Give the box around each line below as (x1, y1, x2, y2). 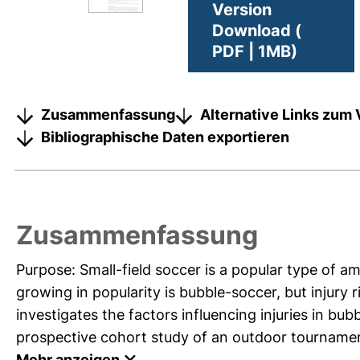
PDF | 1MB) (212, 41, 297, 61)
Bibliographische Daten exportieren (41, 128, 289, 145)
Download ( (212, 20, 301, 40)
